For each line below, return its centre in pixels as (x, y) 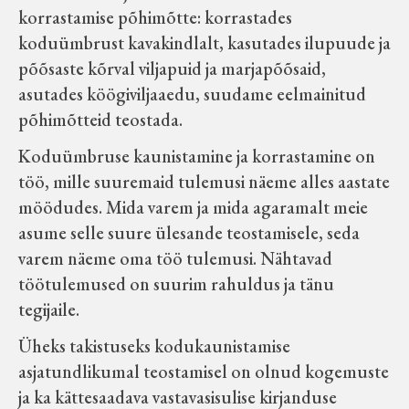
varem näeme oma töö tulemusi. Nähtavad (175, 258)
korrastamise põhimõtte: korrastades (155, 17)
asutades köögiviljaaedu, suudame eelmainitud (192, 94)
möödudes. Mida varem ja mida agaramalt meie (193, 207)
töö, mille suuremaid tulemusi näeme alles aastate (204, 182)
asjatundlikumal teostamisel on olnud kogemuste (204, 372)
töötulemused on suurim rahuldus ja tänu (176, 284)
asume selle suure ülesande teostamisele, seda (189, 233)
